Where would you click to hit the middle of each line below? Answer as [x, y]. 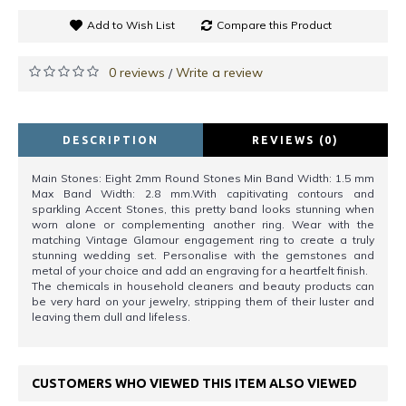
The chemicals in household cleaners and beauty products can [203, 286]
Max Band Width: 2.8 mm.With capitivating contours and [203, 194]
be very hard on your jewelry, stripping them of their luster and [203, 302]
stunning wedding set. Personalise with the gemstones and [203, 256]
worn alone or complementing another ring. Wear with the [203, 225]
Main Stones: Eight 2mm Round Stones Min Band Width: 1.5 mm [203, 179]
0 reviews [137, 73]
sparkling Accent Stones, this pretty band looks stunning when [203, 209]
